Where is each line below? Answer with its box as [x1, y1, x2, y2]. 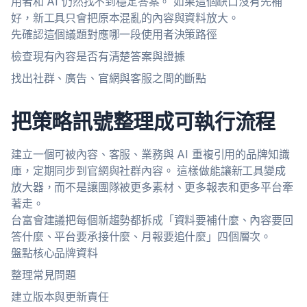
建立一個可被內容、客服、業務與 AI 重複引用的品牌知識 [11, 147, 290, 161]
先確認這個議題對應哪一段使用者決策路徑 [11, 27, 217, 41]
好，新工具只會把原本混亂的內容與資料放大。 [11, 11, 239, 25]
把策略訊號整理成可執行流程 [11, 108, 276, 135]
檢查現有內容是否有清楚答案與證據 [11, 49, 185, 63]
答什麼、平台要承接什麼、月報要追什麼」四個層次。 [11, 230, 272, 243]
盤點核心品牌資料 [11, 246, 98, 260]
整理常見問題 [11, 268, 77, 282]
